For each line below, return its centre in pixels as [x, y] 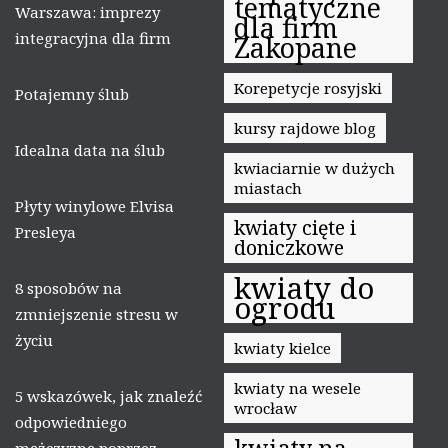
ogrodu [284, 307]
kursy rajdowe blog [305, 127]
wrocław [265, 407]
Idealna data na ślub [90, 149]
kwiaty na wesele [297, 387]
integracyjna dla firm [93, 37]
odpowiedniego [71, 421]
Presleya [45, 231]
